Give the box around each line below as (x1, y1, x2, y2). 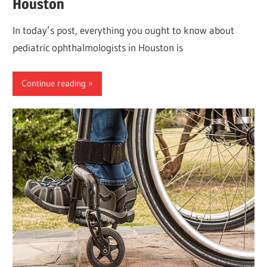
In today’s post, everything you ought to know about (13, 24, 235, 37)
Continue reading (21, 77, 86, 89)
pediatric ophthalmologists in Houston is (13, 41, 184, 54)
